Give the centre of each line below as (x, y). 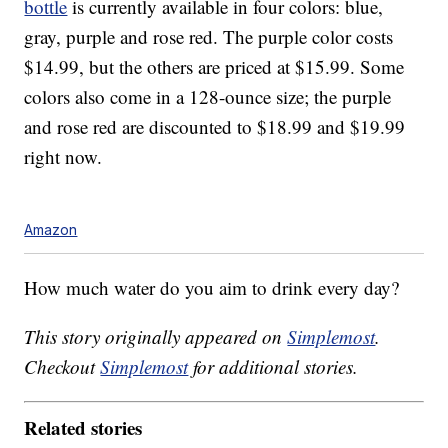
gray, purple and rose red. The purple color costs (209, 37)
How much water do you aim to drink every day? (212, 288)
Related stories (83, 427)
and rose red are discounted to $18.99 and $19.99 (215, 127)
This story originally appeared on (156, 337)
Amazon (51, 230)
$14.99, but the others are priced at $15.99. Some (214, 67)
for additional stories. (273, 367)
